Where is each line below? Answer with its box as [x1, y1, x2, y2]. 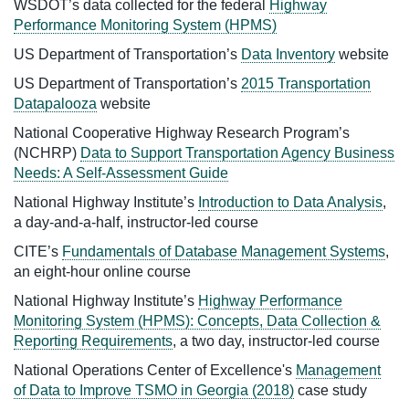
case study [294, 382, 367, 398]
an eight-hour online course [14, 263, 191, 279]
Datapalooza [14, 95, 97, 111]
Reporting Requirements [14, 332, 173, 349]
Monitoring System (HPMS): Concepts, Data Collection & [14, 312, 381, 329]
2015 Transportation [241, 75, 371, 91]
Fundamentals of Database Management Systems [62, 243, 385, 259]
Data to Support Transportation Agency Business [80, 144, 394, 161]
